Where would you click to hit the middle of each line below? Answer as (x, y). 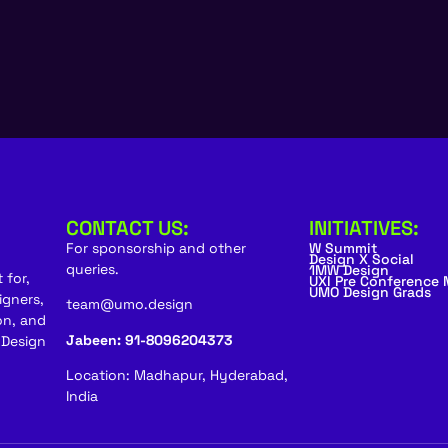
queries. (92, 268)
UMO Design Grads (369, 291)
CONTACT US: (127, 227)
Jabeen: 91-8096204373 (149, 339)
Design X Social (361, 258)
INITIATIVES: (363, 227)
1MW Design (348, 269)
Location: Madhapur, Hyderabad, (177, 375)
